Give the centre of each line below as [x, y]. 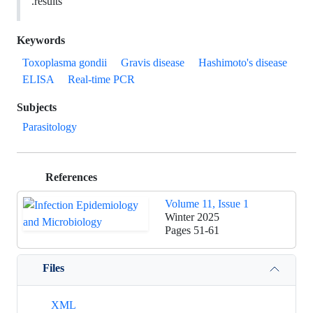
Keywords [41, 40]
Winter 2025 [192, 217]
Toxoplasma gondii [65, 63]
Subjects [37, 107]
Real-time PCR [101, 79]
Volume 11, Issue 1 [207, 204]
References [70, 177]
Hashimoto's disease [243, 63]
